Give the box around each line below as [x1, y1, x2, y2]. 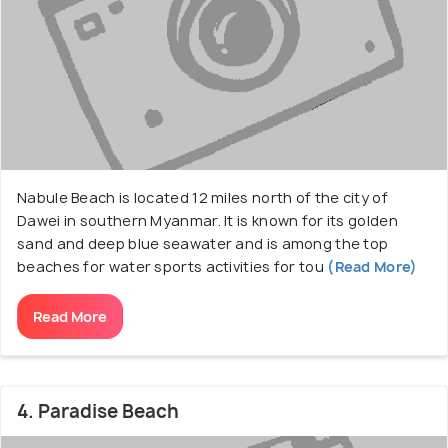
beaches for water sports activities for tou [17, 257, 324, 276]
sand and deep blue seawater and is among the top [17, 234, 389, 253]
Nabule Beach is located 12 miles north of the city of [17, 188, 388, 207]
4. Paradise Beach [17, 399, 179, 424]
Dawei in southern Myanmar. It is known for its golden [17, 211, 398, 230]
